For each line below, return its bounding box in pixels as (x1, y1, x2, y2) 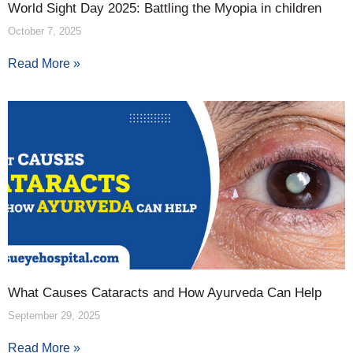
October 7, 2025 (8, 24, 81, 37)
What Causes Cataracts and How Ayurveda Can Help (8, 284, 321, 300)
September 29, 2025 (8, 309, 100, 321)
